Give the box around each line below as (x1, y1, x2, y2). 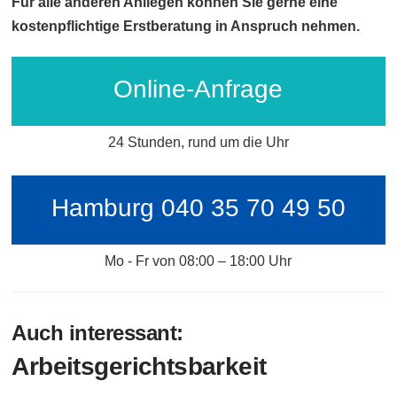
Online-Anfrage (113, 74, 284, 103)
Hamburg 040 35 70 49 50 (51, 193, 346, 222)
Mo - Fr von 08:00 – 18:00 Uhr (105, 253, 292, 269)
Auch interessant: (12, 320, 183, 345)
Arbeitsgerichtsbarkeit (12, 352, 267, 380)
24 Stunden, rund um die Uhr (107, 134, 289, 150)
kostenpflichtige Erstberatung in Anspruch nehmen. (12, 18, 361, 34)
